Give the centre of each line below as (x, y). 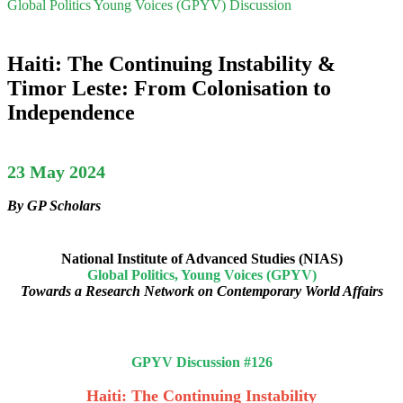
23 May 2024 (56, 171)
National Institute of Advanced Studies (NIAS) (201, 258)
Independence (71, 112)
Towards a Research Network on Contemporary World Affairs (201, 291)
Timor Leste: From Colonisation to (169, 88)
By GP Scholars (54, 206)
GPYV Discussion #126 (201, 363)
